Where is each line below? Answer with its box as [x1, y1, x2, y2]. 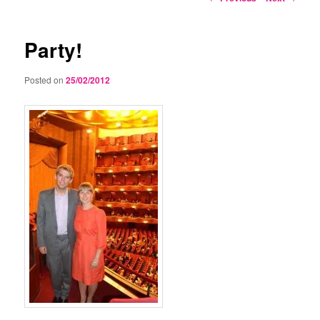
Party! [24, 35, 83, 65]
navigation [209, 4, 251, 19]
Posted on [24, 73, 66, 86]
